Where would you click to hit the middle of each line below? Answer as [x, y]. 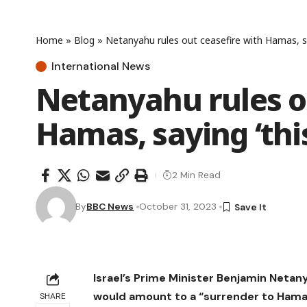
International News [101, 66]
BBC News [110, 207]
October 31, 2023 [178, 207]
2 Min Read [196, 175]
